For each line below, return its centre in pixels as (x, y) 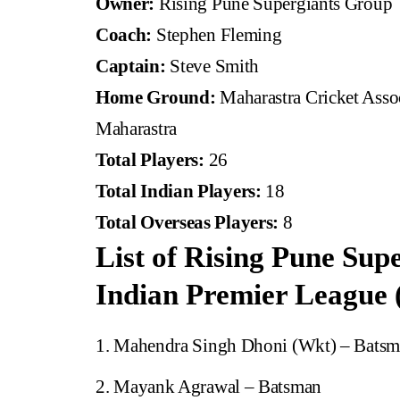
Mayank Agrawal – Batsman (217, 386)
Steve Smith (212, 67)
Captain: (131, 67)
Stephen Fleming (217, 35)
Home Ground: (156, 98)
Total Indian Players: (179, 192)
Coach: (124, 35)
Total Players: (150, 160)
